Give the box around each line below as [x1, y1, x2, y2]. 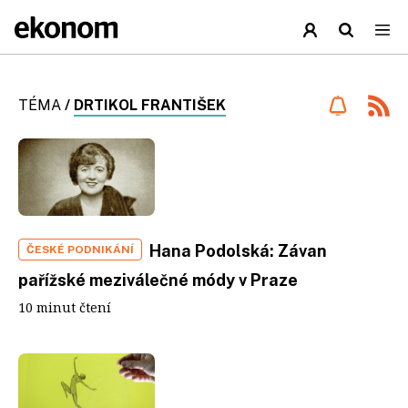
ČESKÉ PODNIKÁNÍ [26, 242, 134, 256]
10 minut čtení [18, 298, 111, 316]
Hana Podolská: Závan [149, 240, 327, 260]
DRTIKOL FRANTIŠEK [74, 97, 226, 114]
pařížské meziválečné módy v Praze [18, 270, 298, 290]
